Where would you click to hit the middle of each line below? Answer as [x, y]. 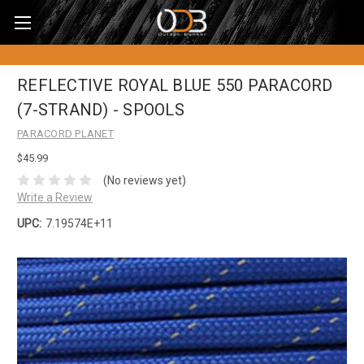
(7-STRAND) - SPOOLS [101, 110]
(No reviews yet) [144, 180]
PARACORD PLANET [65, 134]
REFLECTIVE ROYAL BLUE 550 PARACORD [175, 86]
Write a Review [55, 197]
